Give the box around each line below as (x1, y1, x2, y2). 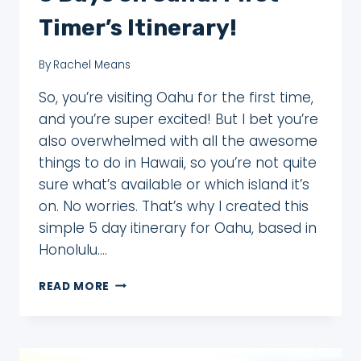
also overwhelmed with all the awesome (39, 131, 317, 151)
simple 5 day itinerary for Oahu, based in (39, 218, 317, 238)
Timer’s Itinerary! (39, 15, 237, 42)
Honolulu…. (39, 239, 107, 259)
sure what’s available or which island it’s (39, 174, 309, 194)
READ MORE (39, 278, 110, 294)
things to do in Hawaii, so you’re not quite (39, 152, 317, 172)
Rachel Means (53, 56, 131, 73)
